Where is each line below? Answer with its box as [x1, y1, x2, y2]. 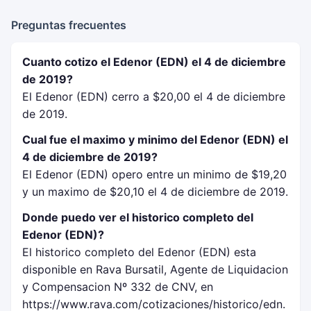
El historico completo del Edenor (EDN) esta [22, 245, 256, 259]
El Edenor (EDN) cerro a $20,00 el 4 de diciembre [22, 90, 285, 103]
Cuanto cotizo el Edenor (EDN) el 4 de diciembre [22, 55, 286, 69]
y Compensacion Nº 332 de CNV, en [22, 280, 213, 294]
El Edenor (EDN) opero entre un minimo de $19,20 [22, 167, 287, 181]
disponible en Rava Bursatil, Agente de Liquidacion [22, 262, 288, 276]
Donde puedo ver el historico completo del [22, 210, 253, 224]
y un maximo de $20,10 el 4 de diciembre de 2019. [22, 185, 288, 199]
